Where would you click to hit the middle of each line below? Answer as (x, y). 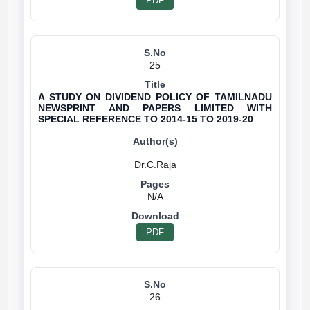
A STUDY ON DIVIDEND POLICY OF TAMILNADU (155, 97)
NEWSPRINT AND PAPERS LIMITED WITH (155, 108)
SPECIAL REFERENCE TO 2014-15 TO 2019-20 (146, 119)
